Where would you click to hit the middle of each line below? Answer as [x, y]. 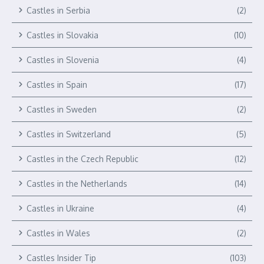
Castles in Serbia [58, 10]
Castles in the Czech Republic [82, 159]
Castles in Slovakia [62, 35]
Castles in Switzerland [69, 134]
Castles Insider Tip [61, 258]
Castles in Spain [57, 84]
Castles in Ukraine [60, 208]
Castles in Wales [58, 233]
